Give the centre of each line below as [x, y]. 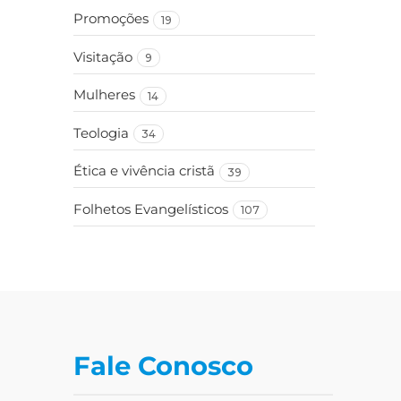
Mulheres [104, 95]
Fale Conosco [163, 365]
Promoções [111, 19]
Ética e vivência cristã [144, 171]
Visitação [103, 57]
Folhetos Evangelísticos [151, 209]
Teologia [101, 133]
